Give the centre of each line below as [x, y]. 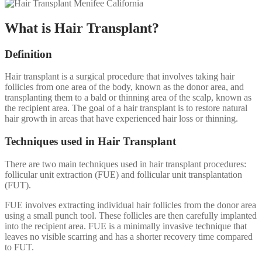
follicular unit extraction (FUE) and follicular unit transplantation [123, 174]
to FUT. [19, 247]
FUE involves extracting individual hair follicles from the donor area [130, 205]
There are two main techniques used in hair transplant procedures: [125, 164]
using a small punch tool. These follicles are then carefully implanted [131, 215]
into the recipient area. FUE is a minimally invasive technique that [126, 226]
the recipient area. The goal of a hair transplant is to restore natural [126, 108]
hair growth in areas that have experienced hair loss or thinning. [121, 119]
